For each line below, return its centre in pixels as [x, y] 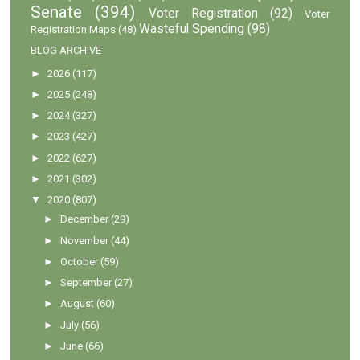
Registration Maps [74, 29]
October [80, 261]
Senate [57, 12]
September [86, 283]
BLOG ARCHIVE [66, 50]
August [78, 304]
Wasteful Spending [192, 29]
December [85, 219]
